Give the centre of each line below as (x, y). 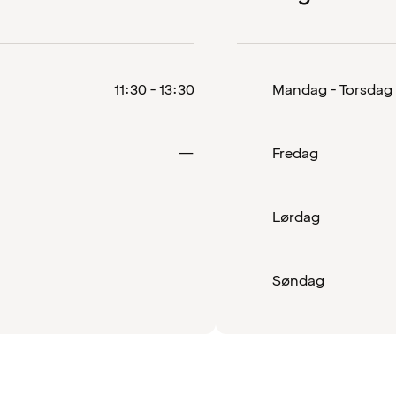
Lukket (215, 153)
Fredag (295, 154)
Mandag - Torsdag (332, 91)
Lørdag (296, 218)
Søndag (298, 282)
